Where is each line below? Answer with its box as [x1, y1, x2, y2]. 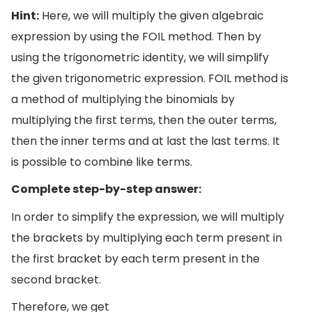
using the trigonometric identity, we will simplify [11, 49, 269, 65]
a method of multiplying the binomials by [11, 91, 235, 107]
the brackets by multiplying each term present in [11, 229, 282, 246]
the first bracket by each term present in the [11, 250, 260, 267]
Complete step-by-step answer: [11, 181, 201, 198]
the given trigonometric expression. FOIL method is [11, 70, 288, 86]
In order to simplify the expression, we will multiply [11, 208, 284, 225]
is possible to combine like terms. [11, 153, 192, 170]
